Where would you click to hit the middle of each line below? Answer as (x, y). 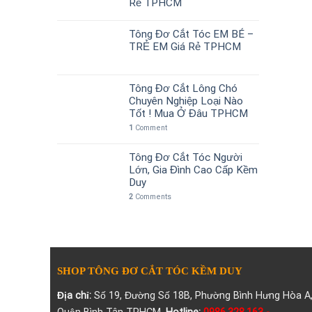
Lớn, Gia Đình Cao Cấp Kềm (193, 170)
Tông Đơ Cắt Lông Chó (183, 88)
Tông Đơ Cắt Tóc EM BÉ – (191, 34)
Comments (152, 196)
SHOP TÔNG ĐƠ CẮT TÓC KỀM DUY (149, 270)
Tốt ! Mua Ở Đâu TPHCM (188, 113)
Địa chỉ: (74, 296)
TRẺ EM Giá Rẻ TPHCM (185, 46)
